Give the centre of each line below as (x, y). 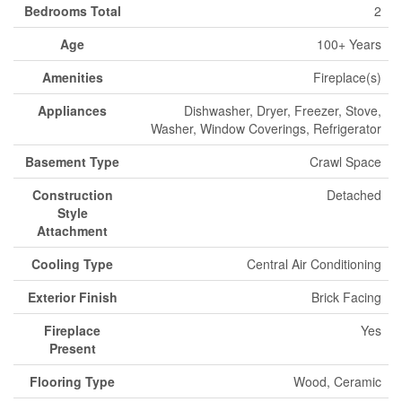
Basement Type (72, 162)
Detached (354, 195)
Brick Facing (346, 297)
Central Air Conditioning (314, 264)
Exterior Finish (72, 297)
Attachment (72, 231)
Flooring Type (72, 381)
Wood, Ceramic (337, 381)
